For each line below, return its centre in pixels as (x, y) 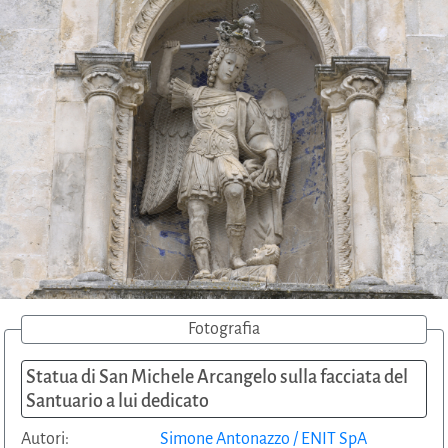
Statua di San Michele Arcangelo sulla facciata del (217, 376)
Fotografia (224, 328)
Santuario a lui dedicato (117, 400)
